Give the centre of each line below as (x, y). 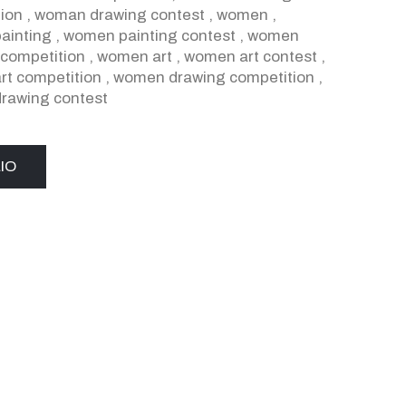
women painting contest (150, 36)
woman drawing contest (120, 15)
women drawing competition (214, 77)
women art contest (251, 57)
